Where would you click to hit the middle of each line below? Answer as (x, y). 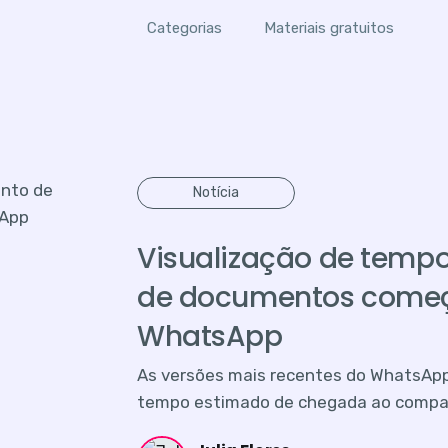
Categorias (184, 28)
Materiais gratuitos (329, 28)
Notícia (216, 192)
